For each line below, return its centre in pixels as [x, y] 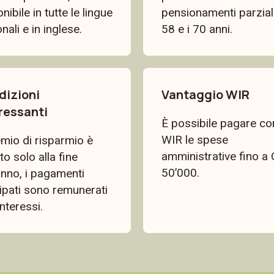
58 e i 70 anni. [197, 29]
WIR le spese [195, 140]
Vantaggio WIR [206, 94]
